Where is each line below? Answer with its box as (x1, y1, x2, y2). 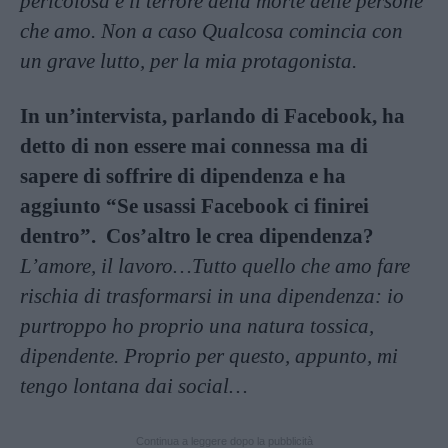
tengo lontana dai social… (20, 374, 248, 399)
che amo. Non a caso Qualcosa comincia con (20, 19, 403, 44)
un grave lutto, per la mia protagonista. (20, 49, 357, 74)
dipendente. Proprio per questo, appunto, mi (20, 344, 398, 369)
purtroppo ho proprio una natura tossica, (20, 314, 374, 339)
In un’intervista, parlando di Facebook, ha (20, 104, 405, 129)
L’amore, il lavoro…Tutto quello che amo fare (20, 254, 410, 279)
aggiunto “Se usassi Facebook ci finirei (20, 194, 369, 219)
